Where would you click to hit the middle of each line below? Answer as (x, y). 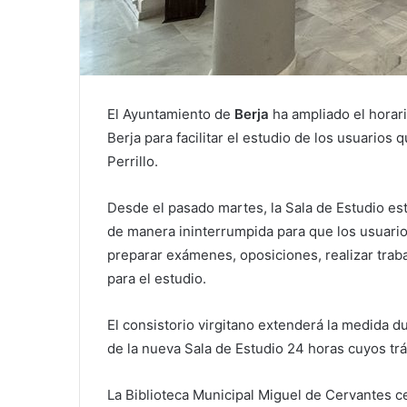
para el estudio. (157, 279)
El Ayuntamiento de (171, 114)
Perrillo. (133, 162)
